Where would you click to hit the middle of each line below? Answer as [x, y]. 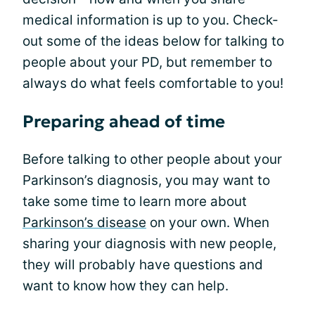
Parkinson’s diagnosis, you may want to [146, 180]
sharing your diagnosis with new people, [149, 243]
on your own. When [208, 222]
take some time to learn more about [135, 201]
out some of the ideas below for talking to [153, 41]
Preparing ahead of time [124, 121]
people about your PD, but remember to [147, 62]
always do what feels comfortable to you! [153, 83]
